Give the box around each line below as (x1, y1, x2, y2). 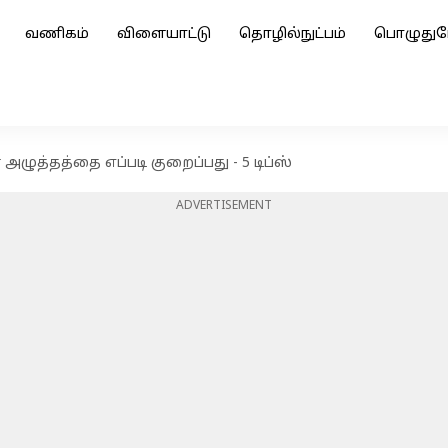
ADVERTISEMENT (176, 199, 272, 213)
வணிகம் (25, 26, 89, 43)
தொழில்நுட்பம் (239, 26, 346, 43)
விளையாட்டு (117, 26, 211, 43)
